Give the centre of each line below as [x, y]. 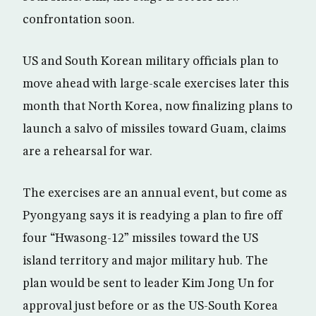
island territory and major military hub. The [145, 261]
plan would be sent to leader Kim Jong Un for [148, 284]
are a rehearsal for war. [87, 152]
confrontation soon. [79, 20]
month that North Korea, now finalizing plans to [158, 107]
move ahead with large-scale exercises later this [156, 84]
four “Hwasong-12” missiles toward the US [140, 239]
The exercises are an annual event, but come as [155, 194]
